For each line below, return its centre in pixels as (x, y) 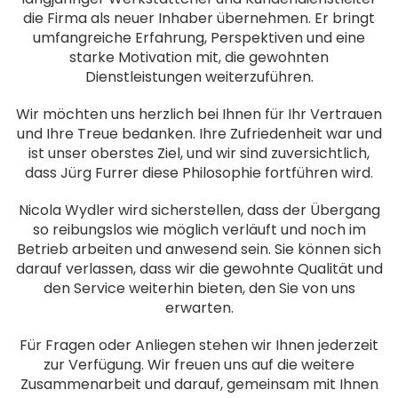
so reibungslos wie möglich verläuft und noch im (199, 230)
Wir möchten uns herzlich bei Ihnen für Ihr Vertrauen (199, 114)
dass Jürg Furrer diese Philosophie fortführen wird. (199, 173)
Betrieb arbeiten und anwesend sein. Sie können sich (199, 249)
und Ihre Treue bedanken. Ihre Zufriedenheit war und (199, 134)
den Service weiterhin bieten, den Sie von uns (199, 288)
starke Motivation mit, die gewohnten (199, 57)
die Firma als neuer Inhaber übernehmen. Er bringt (199, 18)
